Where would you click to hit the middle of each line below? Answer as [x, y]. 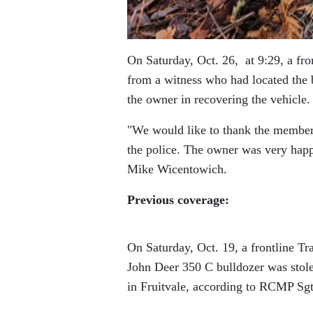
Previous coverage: [178, 200]
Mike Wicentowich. [177, 169]
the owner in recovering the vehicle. [219, 100]
